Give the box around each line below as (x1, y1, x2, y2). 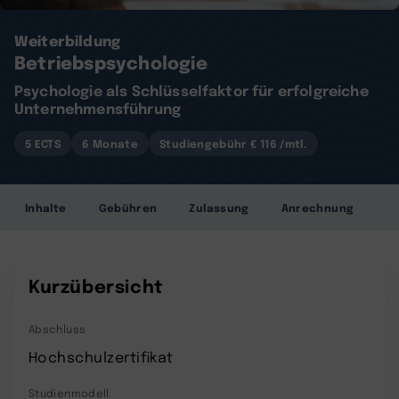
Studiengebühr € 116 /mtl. (159, 135, 308, 151)
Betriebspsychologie (14, 48, 208, 74)
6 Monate (82, 135, 139, 151)
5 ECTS (25, 135, 61, 151)
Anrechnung (281, 199, 354, 215)
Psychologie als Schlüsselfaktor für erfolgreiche (14, 79, 369, 100)
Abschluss (28, 321, 86, 336)
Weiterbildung (14, 29, 121, 50)
